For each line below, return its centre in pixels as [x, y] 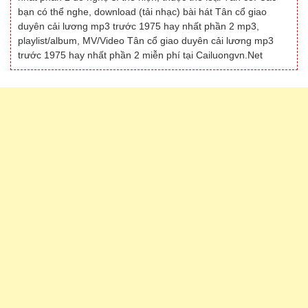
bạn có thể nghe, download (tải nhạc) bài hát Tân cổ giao [142, 12]
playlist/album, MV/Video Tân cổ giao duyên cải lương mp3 [146, 41]
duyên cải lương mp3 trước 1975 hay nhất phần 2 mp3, [139, 26]
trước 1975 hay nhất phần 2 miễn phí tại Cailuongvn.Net [140, 55]
